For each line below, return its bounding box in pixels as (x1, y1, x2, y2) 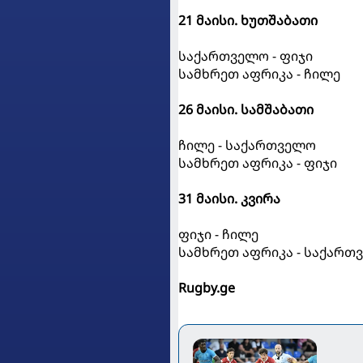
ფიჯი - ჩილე (178, 225, 258, 244)
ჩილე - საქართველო (178, 136, 316, 155)
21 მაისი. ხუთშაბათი (178, 11, 318, 30)
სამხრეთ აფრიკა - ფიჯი (178, 154, 337, 173)
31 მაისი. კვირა (178, 190, 280, 208)
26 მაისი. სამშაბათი (178, 100, 314, 119)
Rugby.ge (178, 279, 235, 297)
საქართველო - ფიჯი (178, 47, 313, 66)
